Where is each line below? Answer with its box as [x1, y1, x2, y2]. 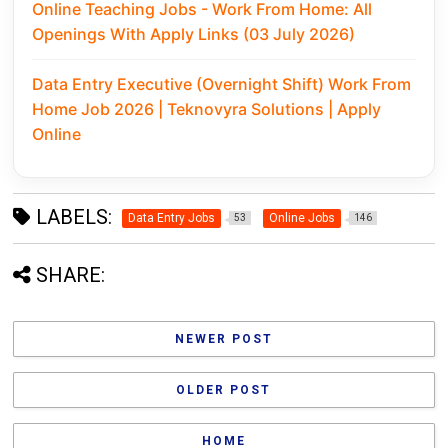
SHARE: [36, 263, 106, 288]
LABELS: [31, 205, 113, 230]
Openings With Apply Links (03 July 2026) [32, 24, 356, 45]
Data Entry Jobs [128, 211, 216, 226]
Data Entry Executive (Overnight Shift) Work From [32, 74, 412, 95]
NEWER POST [174, 332, 273, 347]
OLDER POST [176, 383, 272, 398]
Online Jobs [269, 211, 336, 226]
